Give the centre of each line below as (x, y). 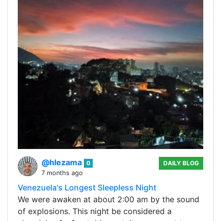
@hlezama (63, 163)
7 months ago (62, 173)
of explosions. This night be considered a (95, 211)
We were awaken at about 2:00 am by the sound (109, 200)
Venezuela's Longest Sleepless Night (87, 188)
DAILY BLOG (181, 163)
